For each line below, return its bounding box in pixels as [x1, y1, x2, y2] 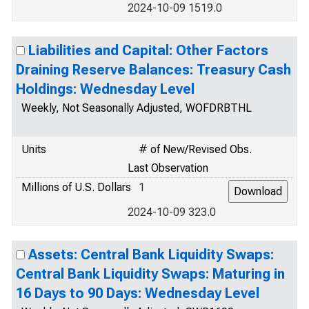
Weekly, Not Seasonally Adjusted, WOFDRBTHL [21, 101, 252, 114]
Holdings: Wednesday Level [16, 81, 195, 97]
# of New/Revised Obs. [139, 143, 252, 156]
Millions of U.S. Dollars [21, 181, 131, 194]
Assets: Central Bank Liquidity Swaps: [28, 246, 274, 263]
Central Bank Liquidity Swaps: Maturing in [16, 266, 285, 282]
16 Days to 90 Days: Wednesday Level [16, 285, 259, 301]
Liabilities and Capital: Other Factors [28, 42, 268, 59]
